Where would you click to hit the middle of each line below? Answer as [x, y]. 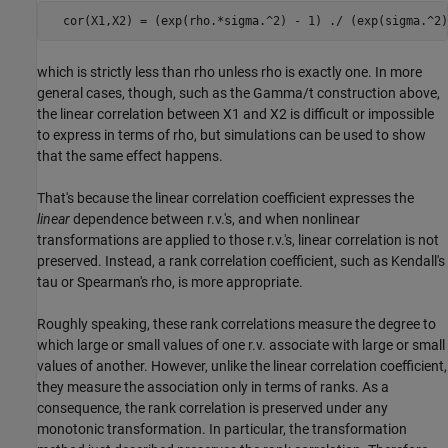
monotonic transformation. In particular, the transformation [222, 429]
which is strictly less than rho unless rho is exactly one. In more [229, 72]
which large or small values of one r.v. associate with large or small [241, 345]
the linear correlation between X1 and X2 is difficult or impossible [235, 114]
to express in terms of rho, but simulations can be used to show [231, 135]
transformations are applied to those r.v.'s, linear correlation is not [238, 240]
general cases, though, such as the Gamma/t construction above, [238, 93]
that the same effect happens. [130, 156]
